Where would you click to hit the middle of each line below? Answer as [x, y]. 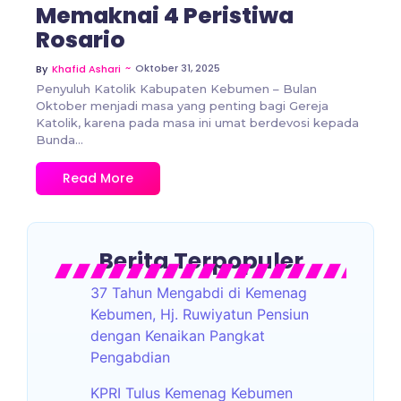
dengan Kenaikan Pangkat [178, 336]
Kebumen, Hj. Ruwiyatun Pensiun [200, 315]
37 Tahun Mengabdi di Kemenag [199, 293]
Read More [98, 179]
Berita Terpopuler [200, 261]
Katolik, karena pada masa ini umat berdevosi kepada [197, 123]
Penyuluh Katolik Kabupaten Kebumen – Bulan [176, 89]
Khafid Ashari [86, 69]
